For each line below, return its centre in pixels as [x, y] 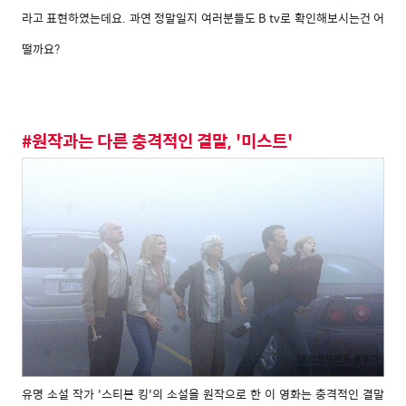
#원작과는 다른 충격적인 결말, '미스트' [157, 140]
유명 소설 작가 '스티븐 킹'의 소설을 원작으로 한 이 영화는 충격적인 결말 [203, 394]
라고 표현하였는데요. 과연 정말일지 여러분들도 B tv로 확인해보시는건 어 [203, 17]
